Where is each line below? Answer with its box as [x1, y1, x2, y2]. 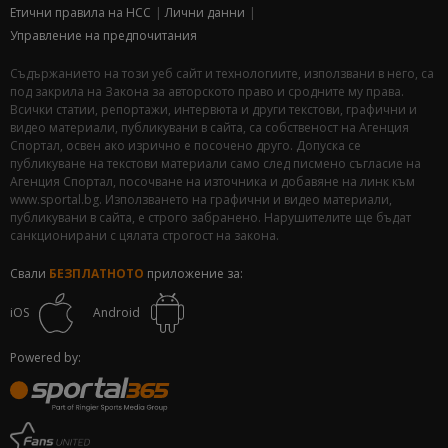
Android [93, 304, 140, 321]
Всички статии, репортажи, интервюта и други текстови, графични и [10, 101, 417, 118]
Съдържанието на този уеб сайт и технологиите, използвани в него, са [10, 65, 434, 82]
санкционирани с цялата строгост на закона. [10, 227, 279, 244]
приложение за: [144, 265, 243, 282]
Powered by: [10, 349, 81, 366]
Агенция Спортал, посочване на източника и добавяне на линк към [10, 173, 415, 190]
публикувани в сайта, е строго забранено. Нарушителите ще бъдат [10, 209, 411, 226]
